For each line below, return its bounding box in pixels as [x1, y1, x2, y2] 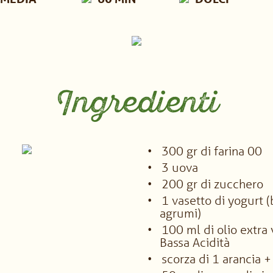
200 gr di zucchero [158, 176, 263, 191]
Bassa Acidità [160, 235, 230, 250]
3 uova [158, 160, 198, 175]
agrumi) [160, 205, 201, 221]
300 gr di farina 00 [158, 143, 262, 158]
